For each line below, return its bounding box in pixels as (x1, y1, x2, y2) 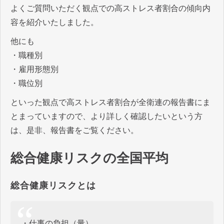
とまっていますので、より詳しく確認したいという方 (10, 111, 202, 120)
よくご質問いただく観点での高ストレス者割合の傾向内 (10, 3, 210, 12)
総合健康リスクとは (10, 179, 96, 190)
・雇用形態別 (10, 64, 58, 73)
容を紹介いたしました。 (10, 17, 98, 26)
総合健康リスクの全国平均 (10, 150, 168, 166)
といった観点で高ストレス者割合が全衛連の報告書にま (10, 97, 210, 106)
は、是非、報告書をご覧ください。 (10, 125, 138, 134)
